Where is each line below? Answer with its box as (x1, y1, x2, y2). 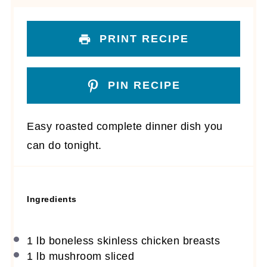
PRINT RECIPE (95, 32, 190, 45)
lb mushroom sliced (33, 250, 135, 262)
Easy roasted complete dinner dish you (27, 120, 223, 133)
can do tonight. (27, 139, 105, 152)
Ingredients (27, 195, 77, 204)
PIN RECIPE (104, 79, 181, 92)
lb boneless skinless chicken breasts (33, 234, 221, 247)
